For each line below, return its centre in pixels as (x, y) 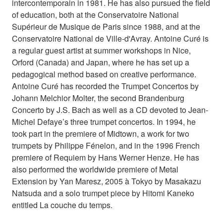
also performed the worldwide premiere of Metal (95, 169)
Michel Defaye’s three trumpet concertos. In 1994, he (104, 121)
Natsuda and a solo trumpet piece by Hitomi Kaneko (103, 193)
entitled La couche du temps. (62, 205)
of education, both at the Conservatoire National (95, 14)
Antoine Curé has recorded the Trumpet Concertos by (105, 86)
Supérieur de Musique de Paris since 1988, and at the (106, 26)
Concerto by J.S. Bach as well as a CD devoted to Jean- (110, 110)
